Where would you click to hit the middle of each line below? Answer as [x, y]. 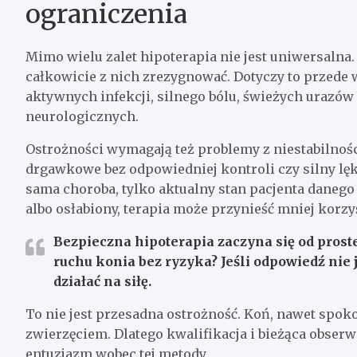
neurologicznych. [82, 116]
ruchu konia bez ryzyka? [135, 261]
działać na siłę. [102, 281]
